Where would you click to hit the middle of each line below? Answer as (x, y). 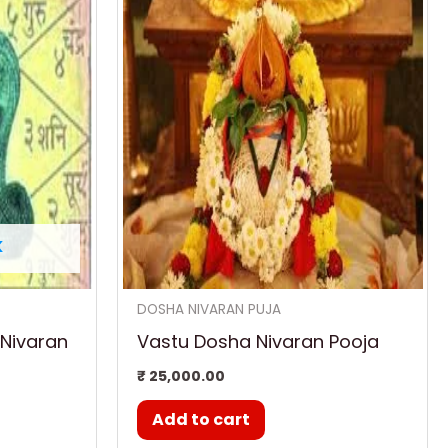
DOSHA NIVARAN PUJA (209, 310)
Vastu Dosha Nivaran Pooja (258, 342)
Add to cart (201, 420)
